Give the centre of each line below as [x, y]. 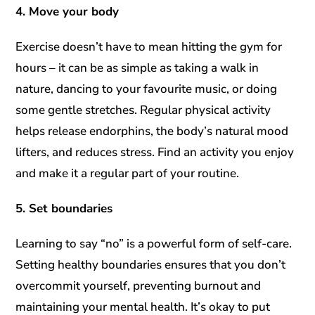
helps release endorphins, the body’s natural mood [152, 131]
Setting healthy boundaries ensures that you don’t [151, 264]
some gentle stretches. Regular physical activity [143, 110]
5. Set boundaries [64, 208]
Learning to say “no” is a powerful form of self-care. [154, 243]
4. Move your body [67, 11]
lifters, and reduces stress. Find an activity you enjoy [155, 152]
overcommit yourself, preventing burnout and [139, 285]
